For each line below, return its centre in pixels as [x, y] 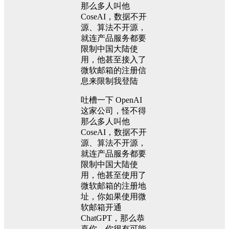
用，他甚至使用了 [113, 175]
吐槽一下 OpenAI [111, 100]
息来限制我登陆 [109, 81]
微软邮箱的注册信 [113, 71]
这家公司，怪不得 [113, 111]
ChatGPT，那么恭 [113, 218]
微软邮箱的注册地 [113, 186]
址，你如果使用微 [113, 197]
